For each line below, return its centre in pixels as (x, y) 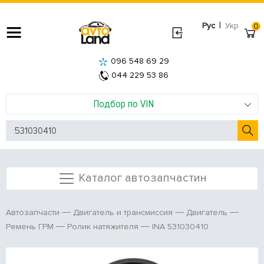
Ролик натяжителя (103, 227)
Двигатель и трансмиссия (123, 213)
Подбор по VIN (123, 104)
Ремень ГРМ (30, 227)
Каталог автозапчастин (142, 178)
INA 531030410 (180, 226)
